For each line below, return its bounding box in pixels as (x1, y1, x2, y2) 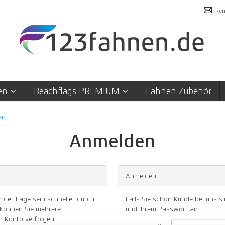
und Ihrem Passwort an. (126, 204, 199, 213)
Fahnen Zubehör (145, 86, 212, 96)
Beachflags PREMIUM (33, 86, 122, 96)
